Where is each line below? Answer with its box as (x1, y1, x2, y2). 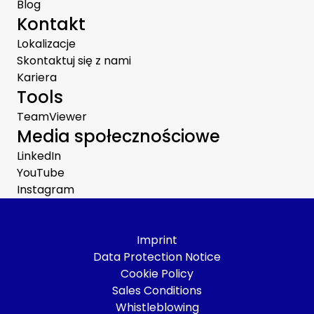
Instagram (17, 181, 74, 198)
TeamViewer (17, 108, 87, 125)
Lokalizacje (17, 35, 76, 52)
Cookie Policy (121, 265, 193, 282)
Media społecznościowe (17, 124, 220, 148)
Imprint (137, 231, 177, 248)
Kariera (17, 69, 57, 86)
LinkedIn (17, 147, 61, 164)
